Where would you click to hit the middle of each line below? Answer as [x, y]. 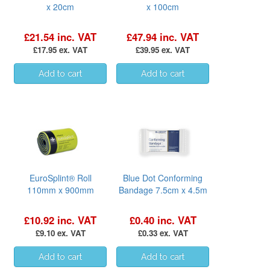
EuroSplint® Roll [60, 177]
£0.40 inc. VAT [163, 220]
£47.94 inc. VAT [163, 36]
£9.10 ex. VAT [60, 233]
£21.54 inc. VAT [60, 36]
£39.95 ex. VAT [163, 49]
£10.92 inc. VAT [60, 220]
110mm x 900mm [60, 190]
